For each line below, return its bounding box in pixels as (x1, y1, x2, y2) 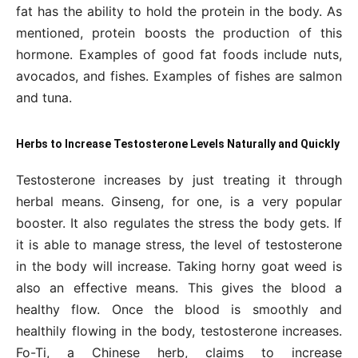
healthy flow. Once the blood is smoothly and (16, 301, 342, 317)
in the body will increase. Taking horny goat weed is (16, 258, 342, 274)
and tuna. (16, 89, 72, 105)
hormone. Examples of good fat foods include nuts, (16, 46, 342, 62)
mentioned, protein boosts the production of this (16, 25, 342, 41)
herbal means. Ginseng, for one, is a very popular (16, 193, 342, 209)
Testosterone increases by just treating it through (16, 172, 342, 188)
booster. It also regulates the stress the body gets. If (16, 215, 342, 231)
